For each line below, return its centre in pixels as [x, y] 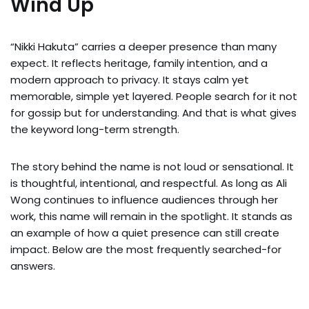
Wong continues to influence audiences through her [144, 199]
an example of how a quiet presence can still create [145, 232]
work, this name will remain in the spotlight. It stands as [151, 216]
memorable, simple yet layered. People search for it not [154, 96]
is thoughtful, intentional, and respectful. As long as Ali [149, 183]
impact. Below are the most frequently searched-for [146, 249]
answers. [33, 266]
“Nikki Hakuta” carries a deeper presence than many [143, 46]
